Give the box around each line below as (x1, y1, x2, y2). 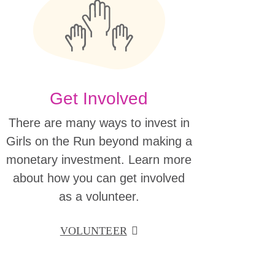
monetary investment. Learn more (6, 152, 192, 166)
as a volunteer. (58, 189, 139, 203)
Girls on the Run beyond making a (6, 134, 192, 148)
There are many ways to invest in (8, 115, 190, 130)
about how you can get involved (13, 171, 185, 185)
